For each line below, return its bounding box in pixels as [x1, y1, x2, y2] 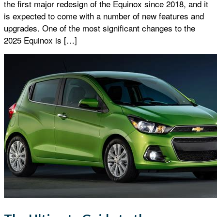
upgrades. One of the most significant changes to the [4, 21, 195, 34]
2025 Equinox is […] [4, 33, 77, 46]
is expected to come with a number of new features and [4, 9, 204, 22]
